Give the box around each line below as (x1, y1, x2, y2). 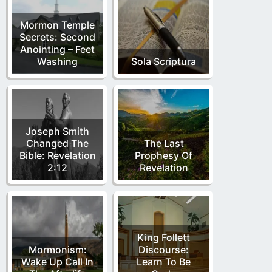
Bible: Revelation (19, 149, 96, 161)
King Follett (137, 231, 190, 243)
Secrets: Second (19, 30, 95, 43)
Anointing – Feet (20, 42, 95, 55)
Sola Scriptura (131, 55, 196, 67)
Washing (37, 55, 78, 67)
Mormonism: (28, 243, 87, 256)
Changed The (26, 137, 89, 149)
